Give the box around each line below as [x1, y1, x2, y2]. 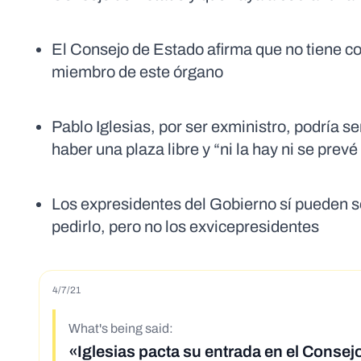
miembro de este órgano [52, 63, 223, 81]
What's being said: [68, 322, 173, 336]
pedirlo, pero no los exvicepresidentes [52, 218, 319, 236]
